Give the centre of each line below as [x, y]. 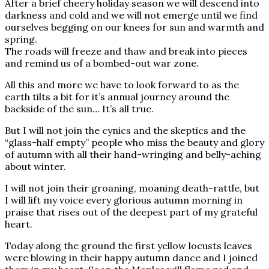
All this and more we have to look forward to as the [122, 84]
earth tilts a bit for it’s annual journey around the [117, 96]
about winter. [35, 166]
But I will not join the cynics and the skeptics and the [125, 130]
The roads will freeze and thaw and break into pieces [126, 51]
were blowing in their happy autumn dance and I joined [131, 257]
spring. [21, 39]
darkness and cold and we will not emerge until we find [131, 15]
